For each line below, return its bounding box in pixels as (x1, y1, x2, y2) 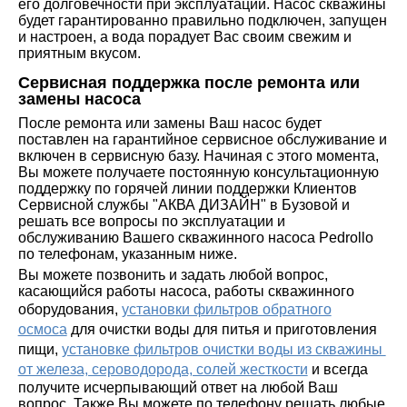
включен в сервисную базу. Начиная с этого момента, (17, 147, 379, 164)
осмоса (17, 321, 67, 337)
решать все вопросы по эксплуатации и (17, 213, 285, 229)
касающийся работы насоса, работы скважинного (17, 283, 354, 299)
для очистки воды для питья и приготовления (70, 321, 377, 337)
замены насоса (17, 89, 141, 108)
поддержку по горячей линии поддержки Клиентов (17, 180, 357, 196)
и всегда (311, 361, 368, 377)
